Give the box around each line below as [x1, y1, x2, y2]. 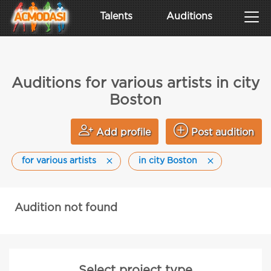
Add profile [96, 128, 151, 137]
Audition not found [15, 203, 117, 213]
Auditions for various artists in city [11, 77, 260, 90]
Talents [99, 12, 132, 21]
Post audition [191, 128, 254, 137]
